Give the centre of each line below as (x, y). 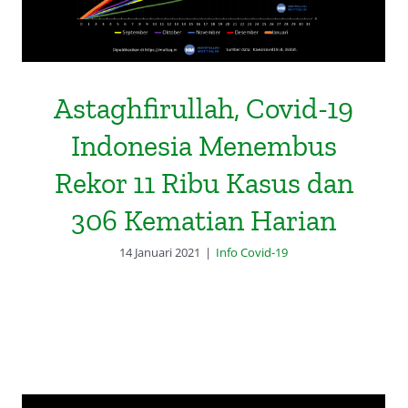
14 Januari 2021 (160, 253)
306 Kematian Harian (204, 221)
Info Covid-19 (252, 253)
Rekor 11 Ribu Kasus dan (204, 184)
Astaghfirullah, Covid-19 (204, 109)
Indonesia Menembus (204, 146)
